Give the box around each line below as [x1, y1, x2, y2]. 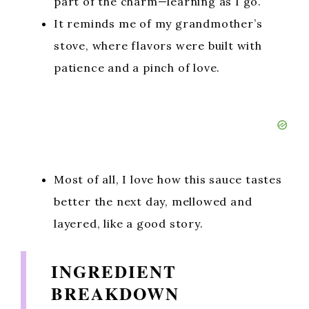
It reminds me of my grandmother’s [54, 17, 263, 30]
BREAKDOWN [51, 281, 179, 306]
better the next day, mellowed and [54, 195, 252, 208]
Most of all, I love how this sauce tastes [54, 172, 282, 186]
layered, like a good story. [54, 217, 203, 230]
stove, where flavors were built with [54, 39, 262, 52]
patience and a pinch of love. [54, 61, 221, 74]
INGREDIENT [51, 259, 177, 284]
